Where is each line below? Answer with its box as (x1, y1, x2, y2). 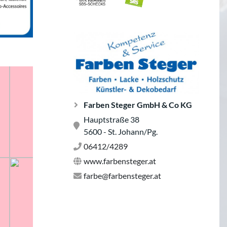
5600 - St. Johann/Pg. (84, 127, 158, 137)
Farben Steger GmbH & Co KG (84, 100, 192, 110)
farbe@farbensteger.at (84, 171, 161, 181)
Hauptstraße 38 (84, 115, 139, 125)
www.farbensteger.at (84, 156, 156, 166)
